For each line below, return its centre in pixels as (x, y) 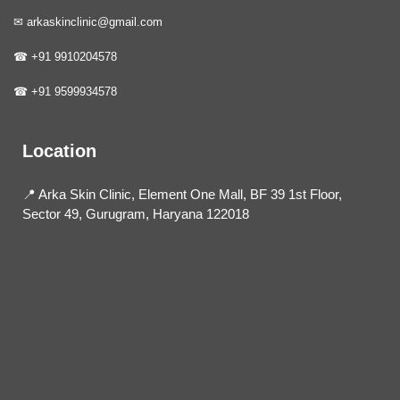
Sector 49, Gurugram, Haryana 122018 (136, 214)
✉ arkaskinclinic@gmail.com (88, 22)
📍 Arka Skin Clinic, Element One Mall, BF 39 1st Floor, (182, 195)
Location (59, 151)
